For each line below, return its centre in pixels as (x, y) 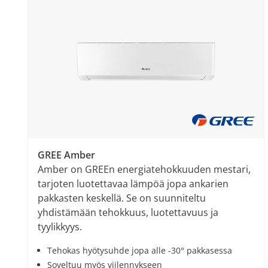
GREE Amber (66, 155)
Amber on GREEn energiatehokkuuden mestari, (144, 169)
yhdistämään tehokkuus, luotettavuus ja (128, 212)
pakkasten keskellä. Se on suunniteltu (122, 198)
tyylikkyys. (60, 227)
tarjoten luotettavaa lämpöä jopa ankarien (133, 184)
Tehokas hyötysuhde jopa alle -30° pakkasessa (140, 250)
